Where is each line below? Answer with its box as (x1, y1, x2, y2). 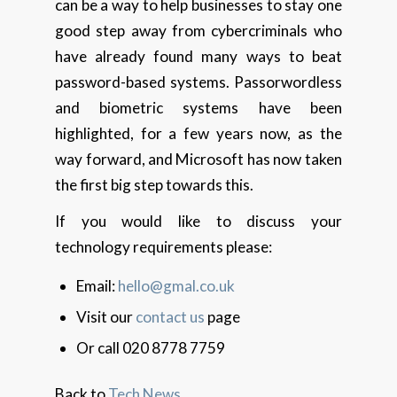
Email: (76, 276, 119, 296)
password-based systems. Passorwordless (55, 73, 342, 92)
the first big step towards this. (55, 175, 254, 195)
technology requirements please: (55, 237, 273, 257)
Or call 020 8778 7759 (76, 339, 226, 358)
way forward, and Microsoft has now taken (55, 150, 342, 169)
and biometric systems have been (55, 98, 342, 118)
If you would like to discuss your (55, 212, 342, 231)
